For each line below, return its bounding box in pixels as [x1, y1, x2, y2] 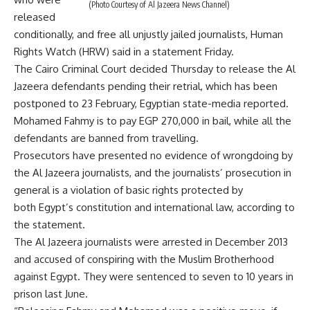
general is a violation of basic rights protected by [14, 183, 243, 197]
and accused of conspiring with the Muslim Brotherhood [14, 253, 274, 266]
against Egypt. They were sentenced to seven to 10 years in [14, 270, 293, 284]
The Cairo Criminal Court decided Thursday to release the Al [14, 62, 295, 76]
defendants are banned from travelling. [14, 131, 199, 145]
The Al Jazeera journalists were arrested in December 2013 [14, 235, 288, 249]
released [14, 10, 55, 24]
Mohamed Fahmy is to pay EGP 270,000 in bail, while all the [14, 114, 291, 128]
